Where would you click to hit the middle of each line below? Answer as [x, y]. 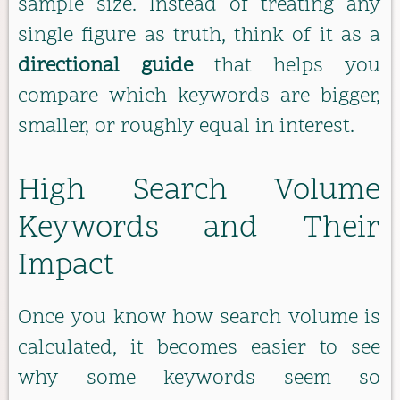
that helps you [287, 66]
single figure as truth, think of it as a [199, 36]
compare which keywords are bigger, [199, 96]
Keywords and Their [199, 230]
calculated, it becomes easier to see [199, 349]
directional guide [105, 66]
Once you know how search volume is [199, 319]
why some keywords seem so [199, 379]
